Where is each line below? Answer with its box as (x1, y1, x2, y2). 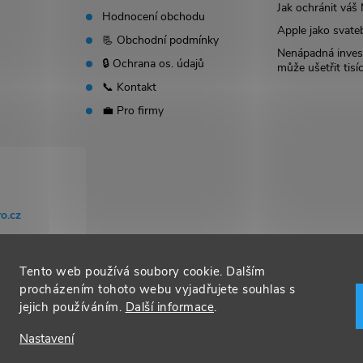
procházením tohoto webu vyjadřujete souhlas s (19, 281, 296, 297)
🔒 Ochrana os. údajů (102, 55, 205, 71)
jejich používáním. (19, 299, 126, 315)
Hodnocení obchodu (102, 8, 206, 24)
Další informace (125, 299, 214, 315)
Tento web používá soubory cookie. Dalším (19, 263, 265, 280)
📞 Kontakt (102, 79, 157, 95)
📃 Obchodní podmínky (102, 32, 220, 48)
